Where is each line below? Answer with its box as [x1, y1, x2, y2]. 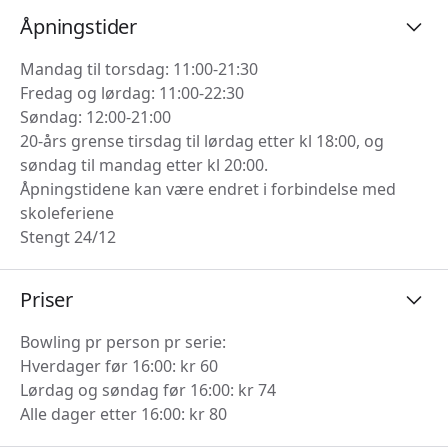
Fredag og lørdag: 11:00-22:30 [20, 81, 244, 104]
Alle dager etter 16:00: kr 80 [20, 402, 227, 425]
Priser [20, 285, 74, 313]
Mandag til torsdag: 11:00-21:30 [20, 57, 258, 80]
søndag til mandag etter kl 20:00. [20, 153, 272, 176]
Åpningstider [20, 12, 138, 40]
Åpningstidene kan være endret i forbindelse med [20, 177, 396, 200]
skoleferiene [20, 201, 114, 224]
